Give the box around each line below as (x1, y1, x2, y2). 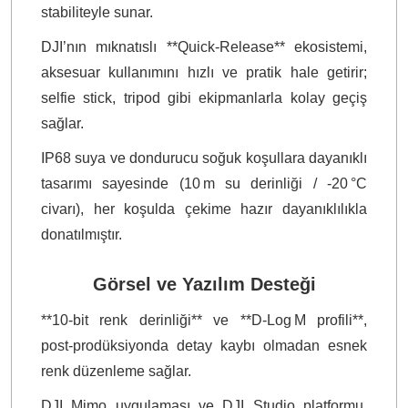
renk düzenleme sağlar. (41, 363, 191, 379)
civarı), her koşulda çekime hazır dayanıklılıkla (41, 201, 367, 217)
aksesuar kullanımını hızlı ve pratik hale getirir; (41, 65, 367, 80)
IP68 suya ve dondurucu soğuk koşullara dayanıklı (41, 150, 367, 166)
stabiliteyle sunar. (41, 5, 153, 20)
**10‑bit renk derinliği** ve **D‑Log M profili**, (41, 312, 367, 328)
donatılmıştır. (41, 227, 122, 242)
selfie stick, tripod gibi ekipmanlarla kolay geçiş (41, 90, 367, 106)
